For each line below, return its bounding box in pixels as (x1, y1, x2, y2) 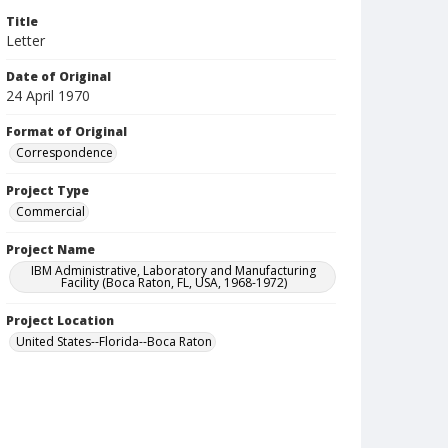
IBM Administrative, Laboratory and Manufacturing (31, 262, 317, 279)
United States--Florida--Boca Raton (16, 333, 212, 350)
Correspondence (16, 144, 113, 161)
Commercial (16, 203, 85, 220)
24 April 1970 (6, 86, 90, 105)
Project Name (6, 241, 95, 258)
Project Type (6, 182, 89, 199)
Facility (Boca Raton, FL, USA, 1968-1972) (60, 274, 287, 291)
